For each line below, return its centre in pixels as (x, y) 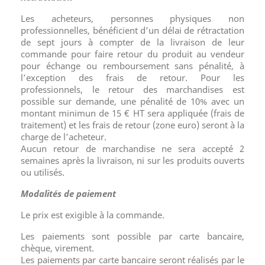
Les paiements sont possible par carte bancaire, (132, 236)
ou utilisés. (43, 172)
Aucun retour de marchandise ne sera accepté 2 (132, 148)
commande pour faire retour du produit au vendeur (132, 54)
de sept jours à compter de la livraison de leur (132, 42)
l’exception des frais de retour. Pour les (132, 77)
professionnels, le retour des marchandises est (132, 89)
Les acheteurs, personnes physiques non (132, 18)
